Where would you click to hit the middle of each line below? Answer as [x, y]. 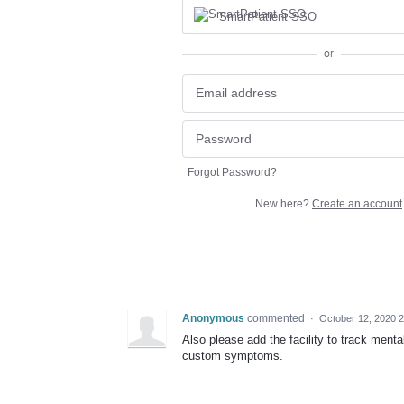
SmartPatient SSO [268, 16]
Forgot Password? [232, 173]
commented [277, 319]
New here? [284, 204]
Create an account [357, 204]
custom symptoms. [233, 356]
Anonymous [213, 319]
